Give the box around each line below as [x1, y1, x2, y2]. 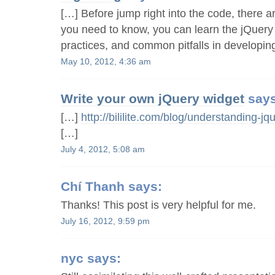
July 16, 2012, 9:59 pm [61, 216, 150, 226]
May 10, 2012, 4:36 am [61, 56, 152, 66]
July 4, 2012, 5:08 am [61, 144, 145, 154]
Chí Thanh [61, 179, 125, 193]
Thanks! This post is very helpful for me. [61, 199, 257, 212]
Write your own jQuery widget [61, 91, 245, 106]
